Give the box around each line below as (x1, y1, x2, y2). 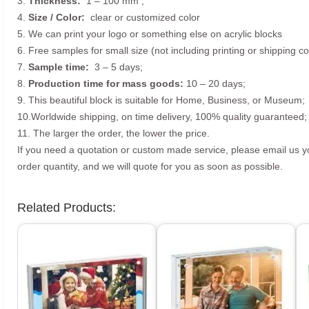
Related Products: (17, 201, 116, 215)
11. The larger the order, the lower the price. (17, 128, 210, 139)
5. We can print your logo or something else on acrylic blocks (17, 28, 282, 40)
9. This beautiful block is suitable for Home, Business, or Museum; (17, 94, 305, 106)
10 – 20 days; (183, 78, 246, 90)
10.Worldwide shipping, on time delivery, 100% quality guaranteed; (17, 111, 307, 123)
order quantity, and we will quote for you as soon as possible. (17, 161, 283, 172)
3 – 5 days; (89, 61, 143, 73)
